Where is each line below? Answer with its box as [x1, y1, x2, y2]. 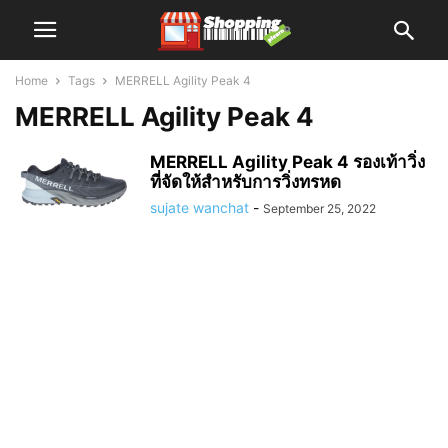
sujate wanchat [150, 199, 249, 216]
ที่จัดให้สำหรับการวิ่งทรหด [150, 172, 341, 192]
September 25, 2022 [263, 201, 376, 216]
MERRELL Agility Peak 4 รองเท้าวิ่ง [150, 152, 425, 172]
